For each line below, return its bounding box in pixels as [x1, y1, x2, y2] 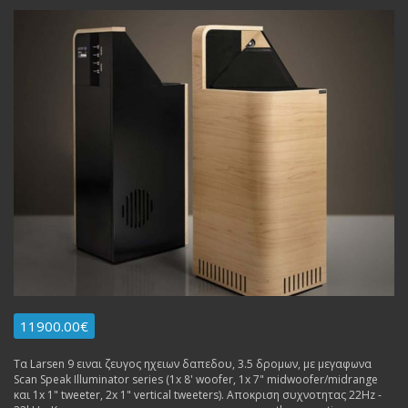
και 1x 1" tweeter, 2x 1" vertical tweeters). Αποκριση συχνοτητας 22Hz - [14, 386, 382, 403]
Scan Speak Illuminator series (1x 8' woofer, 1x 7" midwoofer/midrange [14, 371, 378, 387]
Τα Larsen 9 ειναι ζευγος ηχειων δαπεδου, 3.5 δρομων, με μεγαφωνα [14, 355, 372, 372]
